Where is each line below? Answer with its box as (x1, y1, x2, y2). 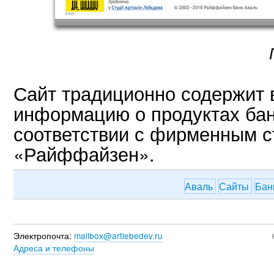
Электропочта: (13, 229, 72, 242)
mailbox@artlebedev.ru (74, 229, 163, 242)
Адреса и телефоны (13, 241, 94, 254)
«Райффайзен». (13, 140, 155, 168)
